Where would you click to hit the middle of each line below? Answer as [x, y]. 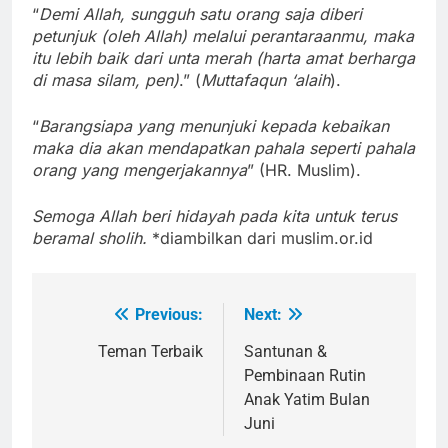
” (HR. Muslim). [304, 169]
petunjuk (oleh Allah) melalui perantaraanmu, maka [223, 35]
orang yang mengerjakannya [139, 169]
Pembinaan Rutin [305, 375]
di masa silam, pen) [105, 79]
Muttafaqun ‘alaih [265, 79]
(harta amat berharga [335, 57]
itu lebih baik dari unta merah [141, 57]
